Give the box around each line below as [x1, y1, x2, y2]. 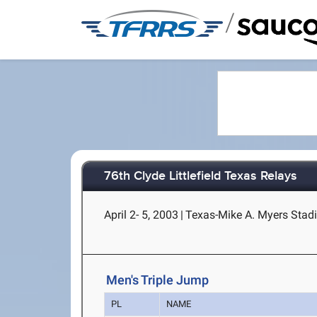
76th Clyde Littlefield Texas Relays [104, 168, 298, 185]
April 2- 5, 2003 [104, 208, 179, 221]
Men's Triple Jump [106, 272, 209, 288]
